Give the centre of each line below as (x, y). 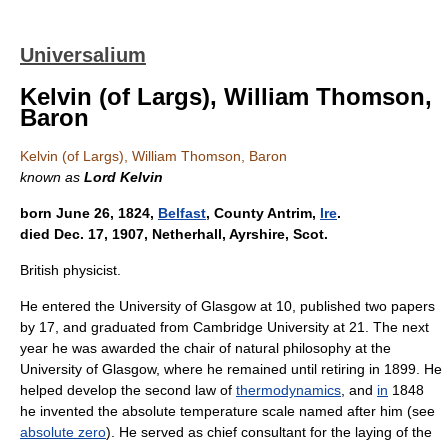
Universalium (83, 55)
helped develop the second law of (128, 390)
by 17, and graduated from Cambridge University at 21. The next (224, 327)
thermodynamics (288, 390)
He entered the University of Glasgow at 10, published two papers (227, 306)
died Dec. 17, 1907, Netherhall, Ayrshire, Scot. (174, 234)
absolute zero (63, 432)
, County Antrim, (263, 213)
